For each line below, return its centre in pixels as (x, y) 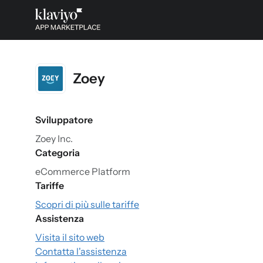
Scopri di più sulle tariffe (87, 204)
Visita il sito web (70, 237)
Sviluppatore (64, 120)
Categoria (58, 153)
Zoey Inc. (54, 139)
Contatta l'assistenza (81, 251)
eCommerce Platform (83, 171)
